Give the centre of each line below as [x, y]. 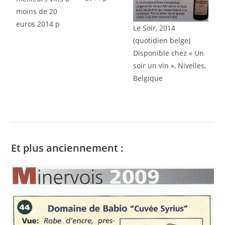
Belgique [148, 78]
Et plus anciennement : [68, 148]
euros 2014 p [38, 24]
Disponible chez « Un [169, 53]
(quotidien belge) [162, 41]
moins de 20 [37, 11]
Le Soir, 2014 [154, 28]
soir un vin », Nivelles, [170, 66]
